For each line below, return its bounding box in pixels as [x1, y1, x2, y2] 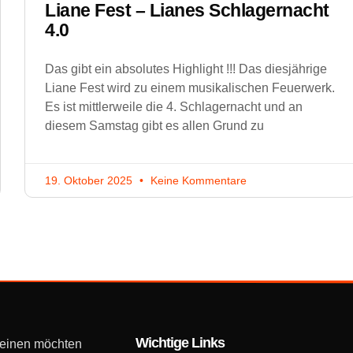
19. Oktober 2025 [45, 173, 136, 187]
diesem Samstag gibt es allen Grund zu [45, 118, 264, 132]
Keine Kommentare [147, 173, 247, 187]
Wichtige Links [136, 334, 225, 351]
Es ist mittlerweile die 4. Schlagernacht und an [45, 99, 303, 113]
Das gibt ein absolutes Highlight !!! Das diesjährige [45, 61, 327, 76]
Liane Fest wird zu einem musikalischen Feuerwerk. [45, 80, 335, 95]
